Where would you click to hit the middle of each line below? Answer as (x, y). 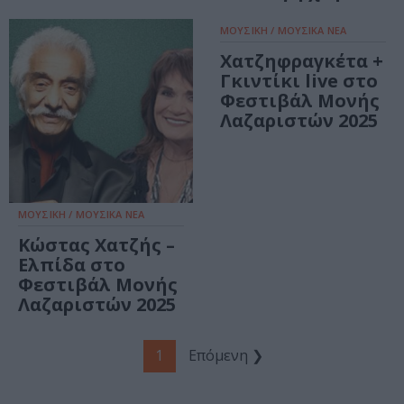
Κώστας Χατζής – (96, 245)
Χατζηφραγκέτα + (302, 61)
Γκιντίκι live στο (299, 81)
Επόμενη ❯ (225, 356)
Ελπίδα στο (72, 265)
